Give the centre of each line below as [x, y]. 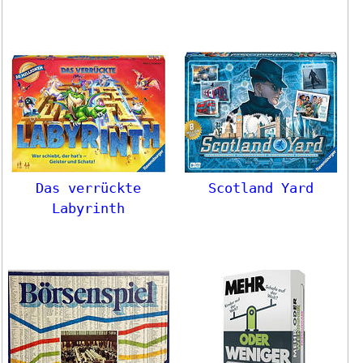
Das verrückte [89, 188]
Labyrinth [89, 208]
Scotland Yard [261, 188]
